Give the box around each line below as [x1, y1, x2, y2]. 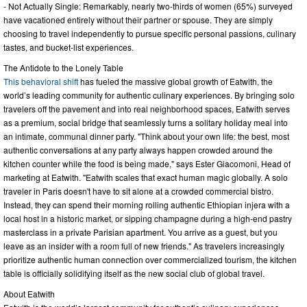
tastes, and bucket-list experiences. [3, 41, 134, 53]
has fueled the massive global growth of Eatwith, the [78, 75, 273, 88]
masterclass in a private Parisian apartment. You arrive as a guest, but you [3, 226, 278, 238]
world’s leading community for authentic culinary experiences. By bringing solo [3, 89, 295, 101]
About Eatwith [3, 288, 55, 300]
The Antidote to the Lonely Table [3, 62, 123, 74]
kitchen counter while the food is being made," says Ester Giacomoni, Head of [3, 158, 291, 170]
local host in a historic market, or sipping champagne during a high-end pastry [3, 212, 292, 225]
